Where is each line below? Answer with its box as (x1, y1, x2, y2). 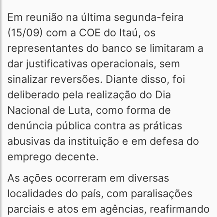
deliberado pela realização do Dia (7, 88, 171, 101)
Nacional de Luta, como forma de (7, 104, 171, 116)
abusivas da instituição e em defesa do (7, 135, 199, 147)
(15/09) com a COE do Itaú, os (7, 26, 155, 39)
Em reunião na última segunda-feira (7, 11, 184, 23)
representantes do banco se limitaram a (7, 42, 203, 54)
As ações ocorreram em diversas (7, 171, 169, 184)
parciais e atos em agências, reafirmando (7, 202, 210, 215)
